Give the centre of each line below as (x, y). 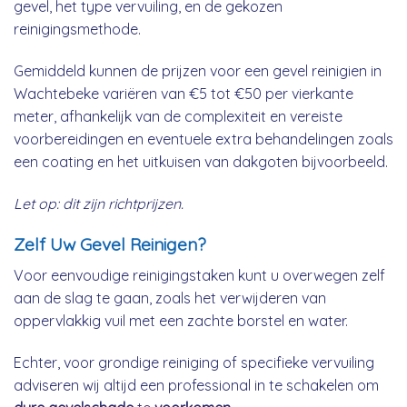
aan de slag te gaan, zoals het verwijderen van (170, 298)
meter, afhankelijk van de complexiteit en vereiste (178, 116)
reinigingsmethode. (77, 30)
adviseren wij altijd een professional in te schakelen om (196, 385)
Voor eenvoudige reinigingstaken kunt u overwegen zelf (199, 276)
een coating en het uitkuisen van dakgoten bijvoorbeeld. (201, 161)
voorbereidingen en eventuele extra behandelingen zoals (203, 139)
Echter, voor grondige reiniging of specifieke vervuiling (194, 362)
